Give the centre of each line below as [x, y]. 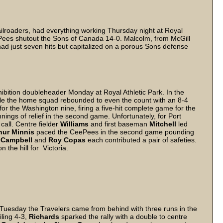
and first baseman [119, 124]
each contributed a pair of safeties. [141, 140]
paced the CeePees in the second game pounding [115, 132]
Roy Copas [67, 140]
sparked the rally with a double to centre [124, 217]
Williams [74, 124]
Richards [45, 217]
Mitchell [164, 124]
